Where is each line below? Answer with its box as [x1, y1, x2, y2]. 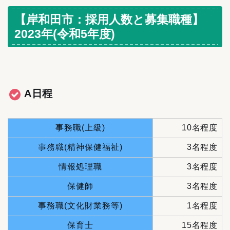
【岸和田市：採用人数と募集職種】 [14, 13, 204, 27]
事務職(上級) [55, 123, 105, 132]
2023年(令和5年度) [14, 27, 115, 41]
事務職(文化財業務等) [38, 201, 123, 210]
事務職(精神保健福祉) [38, 143, 123, 152]
